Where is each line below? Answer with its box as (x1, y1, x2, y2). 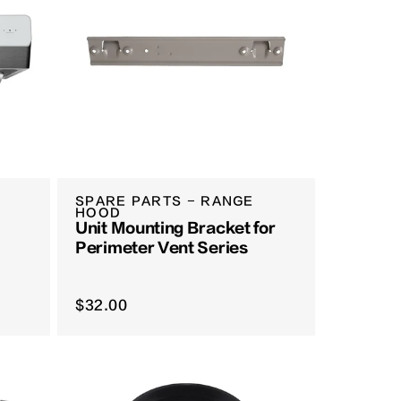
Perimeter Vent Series (75, 240, 248, 257)
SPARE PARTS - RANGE (75, 194, 254, 209)
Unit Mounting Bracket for (75, 220, 276, 237)
